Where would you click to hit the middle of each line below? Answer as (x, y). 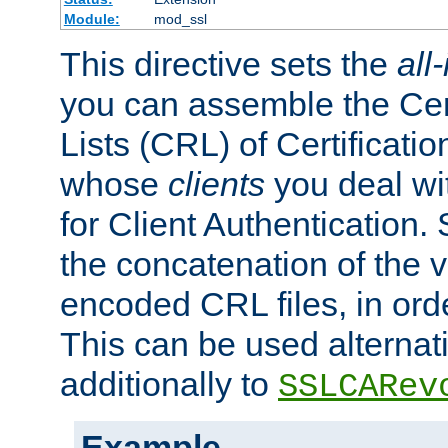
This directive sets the (228, 64)
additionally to (169, 384)
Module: (91, 19)
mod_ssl (180, 19)
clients (216, 184)
